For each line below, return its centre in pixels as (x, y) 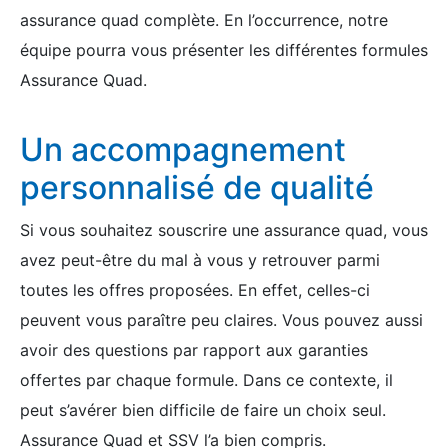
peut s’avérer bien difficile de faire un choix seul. (203, 410)
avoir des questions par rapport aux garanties (194, 350)
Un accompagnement (183, 149)
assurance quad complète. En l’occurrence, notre (204, 20)
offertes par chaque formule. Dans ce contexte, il (206, 380)
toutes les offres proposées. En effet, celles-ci (195, 290)
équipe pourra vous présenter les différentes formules (224, 50)
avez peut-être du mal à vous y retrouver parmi (200, 260)
